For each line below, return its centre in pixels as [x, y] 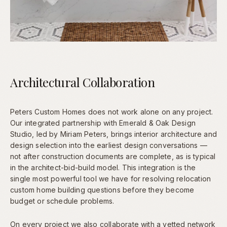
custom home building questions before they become [102, 190]
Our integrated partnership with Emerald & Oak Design [103, 123]
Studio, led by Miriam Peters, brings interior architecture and [113, 134]
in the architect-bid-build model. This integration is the [103, 167]
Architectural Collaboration [83, 82]
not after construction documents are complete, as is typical [113, 156]
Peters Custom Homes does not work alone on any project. [112, 111]
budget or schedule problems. [62, 201]
